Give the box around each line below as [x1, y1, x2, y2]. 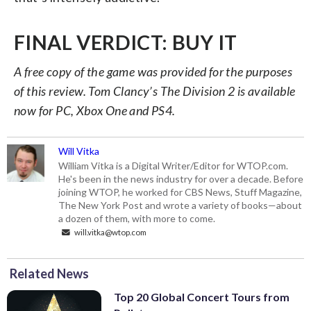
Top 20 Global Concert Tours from [114, 290, 289, 304]
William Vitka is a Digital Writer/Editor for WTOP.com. [58, 160, 289, 172]
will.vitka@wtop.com [73, 227, 147, 237]
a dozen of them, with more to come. [58, 212, 216, 225]
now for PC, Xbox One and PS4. [14, 103, 176, 119]
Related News [10, 266, 89, 282]
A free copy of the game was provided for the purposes [14, 64, 293, 80]
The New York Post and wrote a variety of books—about [58, 199, 303, 212]
